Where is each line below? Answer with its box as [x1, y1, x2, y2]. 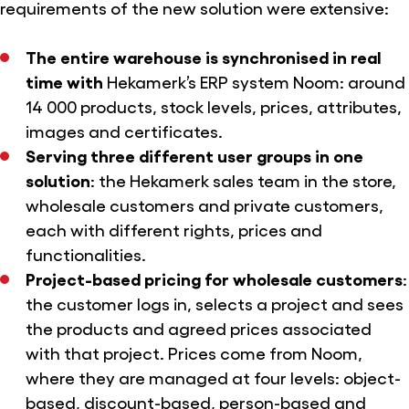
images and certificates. [25, 121, 223, 142]
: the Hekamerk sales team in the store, [89, 170, 396, 191]
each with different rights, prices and [25, 219, 322, 240]
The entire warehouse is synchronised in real [25, 47, 381, 68]
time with [25, 71, 103, 92]
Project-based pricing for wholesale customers [25, 268, 403, 289]
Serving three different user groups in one [25, 145, 363, 166]
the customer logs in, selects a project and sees [25, 293, 404, 314]
